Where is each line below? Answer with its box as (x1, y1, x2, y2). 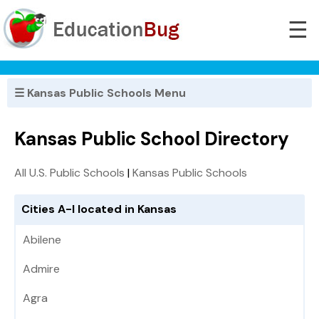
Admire (23, 261, 60, 277)
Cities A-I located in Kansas (21, 202, 177, 217)
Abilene (23, 232, 61, 248)
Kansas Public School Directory (14, 127, 289, 152)
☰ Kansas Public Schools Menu (14, 85, 186, 100)
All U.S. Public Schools (14, 165, 125, 181)
